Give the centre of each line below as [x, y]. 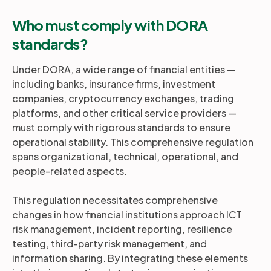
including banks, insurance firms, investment [114, 84]
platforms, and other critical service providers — [124, 113]
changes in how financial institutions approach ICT [127, 214]
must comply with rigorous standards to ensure [121, 127]
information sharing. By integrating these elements [130, 258]
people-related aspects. [70, 171]
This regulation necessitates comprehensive [115, 200]
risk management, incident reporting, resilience [122, 229]
